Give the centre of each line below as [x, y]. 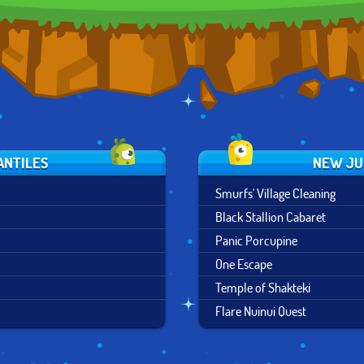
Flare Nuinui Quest [261, 311]
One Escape [244, 264]
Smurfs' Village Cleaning [275, 193]
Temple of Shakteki [263, 287]
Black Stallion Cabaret [271, 217]
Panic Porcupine [256, 240]
